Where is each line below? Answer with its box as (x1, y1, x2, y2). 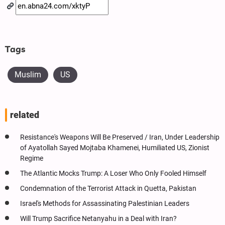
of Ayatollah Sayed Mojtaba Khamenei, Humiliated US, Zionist (20, 143, 209, 152)
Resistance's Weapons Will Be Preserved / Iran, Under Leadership (20, 133, 219, 142)
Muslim (15, 69, 41, 79)
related (10, 109, 39, 120)
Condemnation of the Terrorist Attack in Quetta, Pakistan (20, 184, 196, 193)
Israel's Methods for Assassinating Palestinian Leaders (20, 199, 189, 208)
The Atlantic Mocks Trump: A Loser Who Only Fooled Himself (20, 169, 206, 178)
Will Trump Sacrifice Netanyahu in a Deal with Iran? (20, 214, 177, 223)
